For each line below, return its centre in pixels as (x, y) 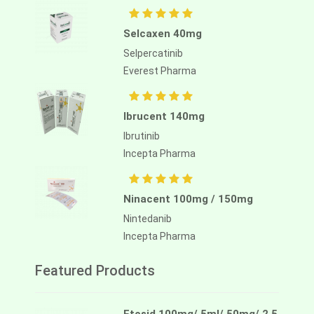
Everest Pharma (160, 71)
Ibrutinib (142, 136)
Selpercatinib (153, 54)
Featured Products (95, 271)
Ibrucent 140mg (164, 117)
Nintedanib (148, 219)
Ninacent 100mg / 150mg (188, 199)
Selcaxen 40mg (163, 34)
